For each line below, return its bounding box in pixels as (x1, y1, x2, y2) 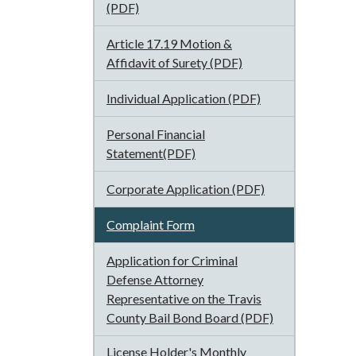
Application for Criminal (106, 253, 238, 268)
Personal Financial (106, 126, 205, 141)
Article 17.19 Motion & (106, 36, 232, 51)
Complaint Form (106, 217, 195, 232)
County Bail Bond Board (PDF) (106, 310, 273, 325)
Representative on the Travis (106, 291, 261, 306)
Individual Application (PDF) (106, 91, 261, 106)
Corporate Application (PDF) (106, 181, 265, 196)
